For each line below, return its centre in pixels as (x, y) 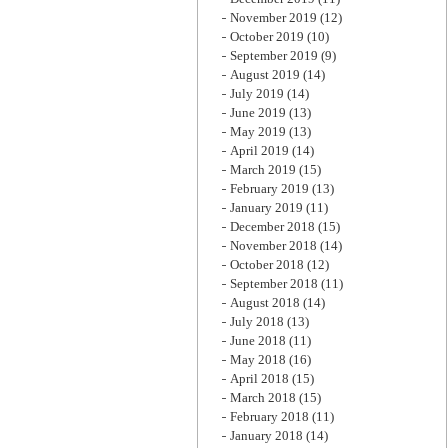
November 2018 (273, 245)
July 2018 (257, 321)
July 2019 (257, 93)
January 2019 (266, 207)
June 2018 (258, 340)
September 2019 (274, 55)
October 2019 (267, 36)
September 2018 (274, 283)
